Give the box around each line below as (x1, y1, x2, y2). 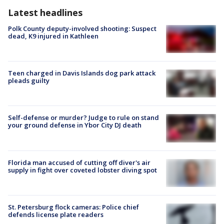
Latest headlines (8, 6, 82, 18)
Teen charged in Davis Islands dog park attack (8, 68, 155, 78)
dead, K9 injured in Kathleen (8, 31, 98, 40)
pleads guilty (8, 76, 49, 85)
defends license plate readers (8, 210, 103, 219)
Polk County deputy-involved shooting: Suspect (8, 23, 156, 33)
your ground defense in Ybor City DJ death (8, 120, 141, 130)
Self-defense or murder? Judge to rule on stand (8, 113, 159, 122)
